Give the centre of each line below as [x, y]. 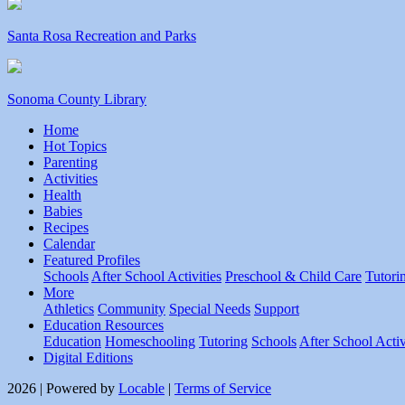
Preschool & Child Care [293, 277]
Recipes [66, 228]
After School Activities [156, 277]
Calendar [69, 244]
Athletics [69, 309]
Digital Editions [88, 358]
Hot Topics [75, 146]
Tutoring [223, 342]
